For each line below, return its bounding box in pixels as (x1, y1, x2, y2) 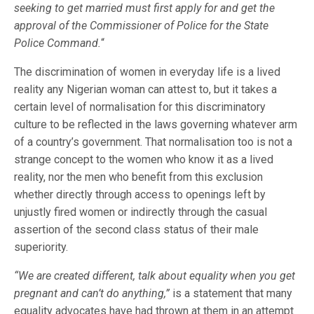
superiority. (14, 240, 68, 254)
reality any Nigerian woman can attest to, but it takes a (14, 83, 277, 96)
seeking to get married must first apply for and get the (14, 1, 275, 15)
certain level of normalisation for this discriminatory (14, 100, 266, 114)
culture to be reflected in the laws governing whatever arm (14, 118, 297, 131)
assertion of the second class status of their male (14, 223, 259, 236)
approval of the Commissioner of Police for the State (14, 19, 268, 32)
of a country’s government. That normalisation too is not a (14, 135, 292, 149)
